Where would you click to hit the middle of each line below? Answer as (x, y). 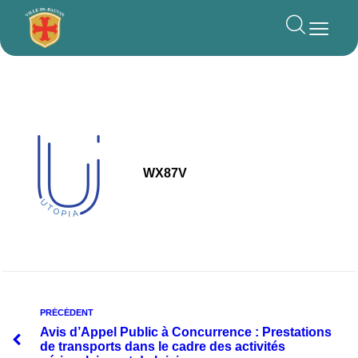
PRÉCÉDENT (67, 312)
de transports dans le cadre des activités (163, 346)
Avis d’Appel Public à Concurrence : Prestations (186, 332)
